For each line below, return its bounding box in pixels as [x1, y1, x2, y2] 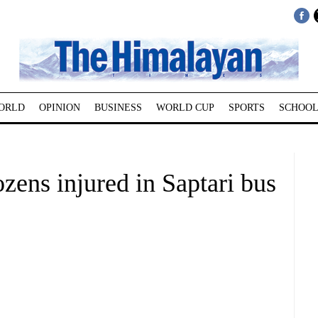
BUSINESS [94, 102, 142, 113]
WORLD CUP [155, 102, 214, 113]
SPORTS [228, 102, 265, 113]
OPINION [38, 102, 80, 113]
